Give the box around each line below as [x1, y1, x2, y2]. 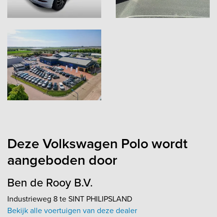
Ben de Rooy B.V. [7, 174, 93, 191]
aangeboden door [7, 149, 117, 170]
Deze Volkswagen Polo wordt [7, 133, 187, 154]
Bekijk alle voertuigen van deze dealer [7, 204, 137, 216]
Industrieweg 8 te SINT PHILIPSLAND [7, 193, 132, 204]
